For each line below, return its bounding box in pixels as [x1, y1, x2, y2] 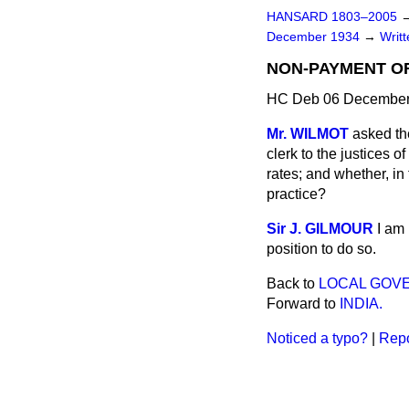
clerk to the [267, 146, 341, 162]
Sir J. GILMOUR [267, 221, 373, 236]
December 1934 [267, 30, 363, 44]
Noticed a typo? [267, 330, 368, 346]
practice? [267, 186, 326, 202]
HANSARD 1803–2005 [267, 10, 397, 24]
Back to [267, 276, 319, 291]
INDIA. [340, 296, 383, 311]
